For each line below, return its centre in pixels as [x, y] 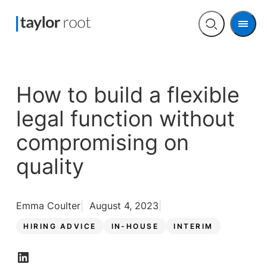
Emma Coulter [48, 206]
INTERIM [193, 226]
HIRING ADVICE [60, 226]
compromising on [102, 143]
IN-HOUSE [135, 226]
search [226, 42]
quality [50, 167]
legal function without [125, 119]
